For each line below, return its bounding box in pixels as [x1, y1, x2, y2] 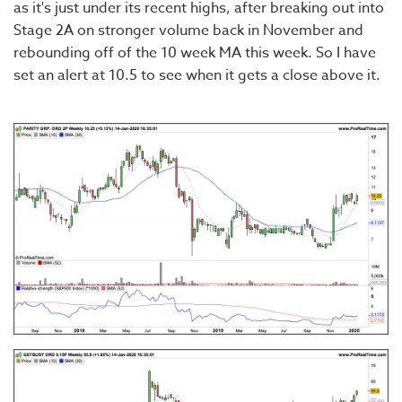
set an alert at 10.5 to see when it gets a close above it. [13, 64, 380, 86]
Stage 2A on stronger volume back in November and [13, 19, 363, 41]
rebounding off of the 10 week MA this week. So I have [13, 41, 376, 64]
